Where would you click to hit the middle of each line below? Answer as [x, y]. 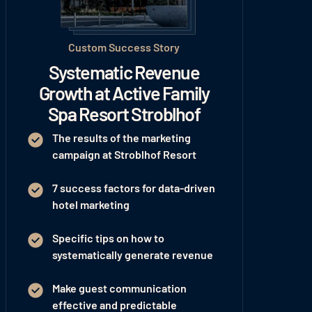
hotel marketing [91, 205]
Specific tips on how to [108, 238]
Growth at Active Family [124, 93]
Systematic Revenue [124, 72]
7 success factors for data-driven [133, 188]
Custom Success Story [124, 47]
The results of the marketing [121, 138]
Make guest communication [119, 288]
